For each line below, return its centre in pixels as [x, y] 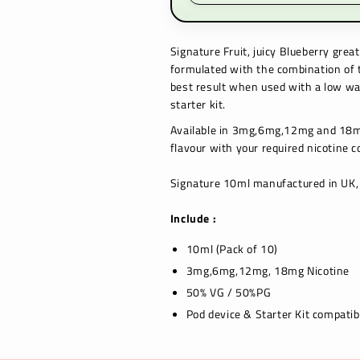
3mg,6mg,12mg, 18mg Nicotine [268, 270]
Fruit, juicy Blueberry [276, 51]
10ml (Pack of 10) [232, 249]
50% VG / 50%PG [229, 292]
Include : [193, 218]
